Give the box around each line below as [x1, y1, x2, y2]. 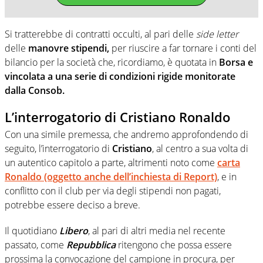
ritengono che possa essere [116, 238, 232, 252]
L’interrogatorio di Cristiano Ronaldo [5, 107, 230, 126]
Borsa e [219, 55, 253, 69]
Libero [59, 224, 88, 238]
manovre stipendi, [28, 41, 109, 55]
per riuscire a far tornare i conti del [109, 41, 257, 55]
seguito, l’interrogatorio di [5, 142, 112, 156]
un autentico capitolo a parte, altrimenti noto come [5, 156, 217, 170]
